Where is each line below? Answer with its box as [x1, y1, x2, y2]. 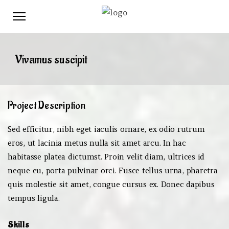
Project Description [8, 99, 85, 112]
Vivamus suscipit [15, 52, 87, 67]
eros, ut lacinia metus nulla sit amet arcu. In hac [8, 138, 186, 148]
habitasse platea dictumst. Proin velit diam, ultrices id [8, 152, 204, 162]
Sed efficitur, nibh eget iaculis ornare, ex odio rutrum [8, 124, 205, 134]
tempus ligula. [8, 193, 60, 203]
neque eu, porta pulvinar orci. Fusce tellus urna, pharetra [8, 166, 218, 175]
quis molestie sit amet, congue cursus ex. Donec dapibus [8, 179, 215, 189]
